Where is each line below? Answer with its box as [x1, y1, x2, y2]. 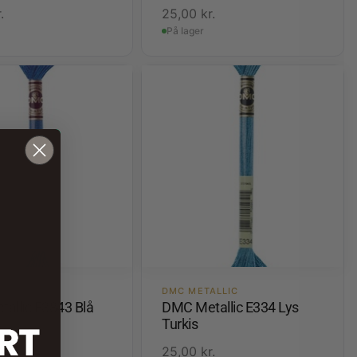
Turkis [162, 315, 198, 332]
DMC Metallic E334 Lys [162, 298, 299, 316]
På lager [167, 25, 205, 37]
